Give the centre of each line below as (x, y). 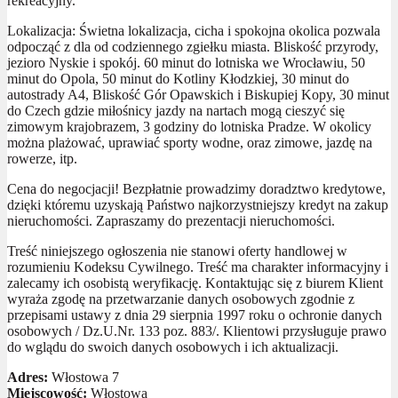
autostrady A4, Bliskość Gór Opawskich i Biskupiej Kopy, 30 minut (198, 94)
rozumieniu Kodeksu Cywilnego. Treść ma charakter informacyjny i (198, 267)
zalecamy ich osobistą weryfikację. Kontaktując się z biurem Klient (195, 283)
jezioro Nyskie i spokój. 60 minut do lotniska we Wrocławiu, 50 (186, 62)
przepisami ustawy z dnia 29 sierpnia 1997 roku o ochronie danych (195, 314)
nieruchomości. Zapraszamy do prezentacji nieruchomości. (171, 220)
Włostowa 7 (84, 377)
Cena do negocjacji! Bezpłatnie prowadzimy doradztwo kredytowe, (196, 188)
